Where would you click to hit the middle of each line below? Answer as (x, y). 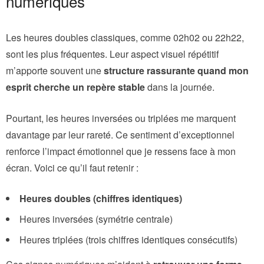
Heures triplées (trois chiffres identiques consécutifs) (128, 239)
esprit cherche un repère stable (75, 87)
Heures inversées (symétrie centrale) (96, 219)
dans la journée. (180, 87)
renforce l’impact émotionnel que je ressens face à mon (121, 151)
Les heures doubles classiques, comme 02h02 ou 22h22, (125, 37)
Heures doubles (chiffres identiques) (101, 198)
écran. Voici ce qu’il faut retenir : (72, 167)
